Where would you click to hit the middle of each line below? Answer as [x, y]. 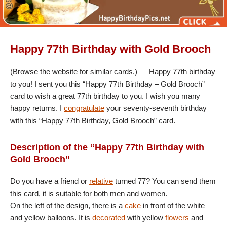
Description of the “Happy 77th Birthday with [107, 148]
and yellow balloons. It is [51, 218]
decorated [109, 218]
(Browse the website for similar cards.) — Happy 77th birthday [113, 72]
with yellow [145, 218]
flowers [177, 218]
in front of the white [173, 206]
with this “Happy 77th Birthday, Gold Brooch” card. [93, 121]
